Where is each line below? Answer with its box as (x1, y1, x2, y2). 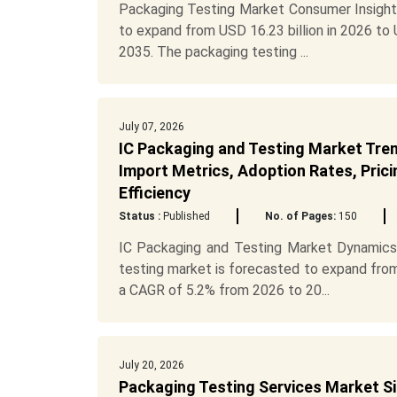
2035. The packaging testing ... (118, 43, 308, 60)
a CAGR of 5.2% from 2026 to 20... (118, 282, 330, 299)
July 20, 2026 (118, 359, 184, 371)
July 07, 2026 (118, 121, 184, 133)
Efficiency (118, 183, 191, 202)
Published (160, 210, 210, 222)
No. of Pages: (264, 210, 336, 222)
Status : (118, 210, 160, 222)
